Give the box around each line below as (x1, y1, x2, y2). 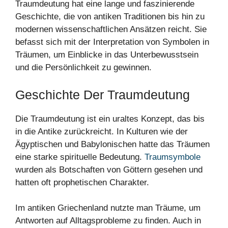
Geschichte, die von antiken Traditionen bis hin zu (15, 12, 205, 22)
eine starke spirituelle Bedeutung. (15, 152, 145, 162)
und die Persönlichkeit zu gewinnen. (15, 63, 152, 73)
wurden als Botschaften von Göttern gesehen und (15, 164, 203, 175)
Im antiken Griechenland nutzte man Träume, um (15, 203, 201, 213)
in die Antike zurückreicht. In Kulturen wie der (15, 126, 188, 136)
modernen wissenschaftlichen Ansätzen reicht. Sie (15, 24, 207, 35)
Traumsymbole (145, 152, 201, 162)
